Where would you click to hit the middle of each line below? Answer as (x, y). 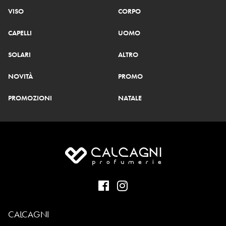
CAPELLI (20, 33)
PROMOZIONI (30, 98)
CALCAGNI (29, 214)
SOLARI (19, 55)
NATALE (130, 98)
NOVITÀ (20, 76)
